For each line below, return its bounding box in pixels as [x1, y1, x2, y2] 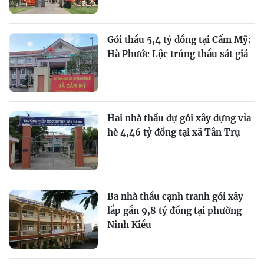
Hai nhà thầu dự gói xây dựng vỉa [107, 113, 251, 124]
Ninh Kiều [107, 219, 151, 230]
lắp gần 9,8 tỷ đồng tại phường [107, 205, 242, 216]
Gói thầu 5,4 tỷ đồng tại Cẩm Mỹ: [107, 34, 251, 45]
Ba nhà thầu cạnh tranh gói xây [107, 191, 243, 202]
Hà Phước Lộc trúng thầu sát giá [107, 48, 248, 60]
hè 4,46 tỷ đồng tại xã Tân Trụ [107, 127, 240, 138]
